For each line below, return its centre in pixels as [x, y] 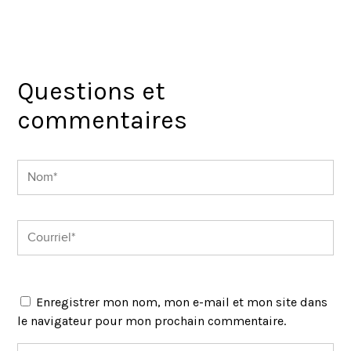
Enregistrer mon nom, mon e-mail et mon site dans [182, 302]
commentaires [103, 120]
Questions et [92, 91]
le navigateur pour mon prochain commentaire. [152, 320]
